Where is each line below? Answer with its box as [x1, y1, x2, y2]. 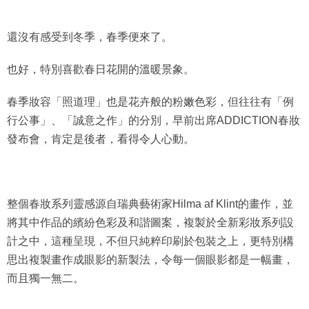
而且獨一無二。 [7, 272, 84, 285]
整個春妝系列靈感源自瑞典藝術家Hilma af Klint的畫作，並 [7, 198, 293, 210]
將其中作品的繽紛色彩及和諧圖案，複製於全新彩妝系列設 [7, 217, 294, 229]
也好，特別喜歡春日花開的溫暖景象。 [7, 63, 195, 76]
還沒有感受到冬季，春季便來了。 [7, 31, 172, 43]
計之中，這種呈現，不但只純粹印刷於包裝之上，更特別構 [7, 235, 294, 248]
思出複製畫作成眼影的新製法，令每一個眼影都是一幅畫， [7, 254, 294, 266]
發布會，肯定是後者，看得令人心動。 [7, 133, 195, 146]
